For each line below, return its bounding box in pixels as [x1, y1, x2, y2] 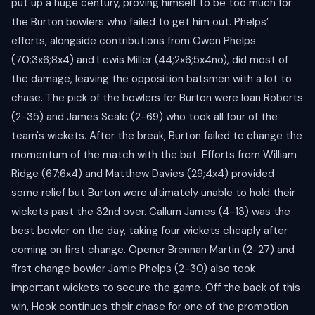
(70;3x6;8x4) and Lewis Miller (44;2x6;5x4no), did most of [11, 53, 288, 67]
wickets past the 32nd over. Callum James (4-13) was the [11, 205, 290, 219]
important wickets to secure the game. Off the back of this [11, 281, 300, 295]
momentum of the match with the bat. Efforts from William [11, 148, 297, 162]
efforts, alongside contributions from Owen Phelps [11, 34, 256, 49]
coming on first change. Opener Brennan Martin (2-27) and [11, 243, 295, 257]
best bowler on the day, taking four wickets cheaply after [11, 224, 288, 238]
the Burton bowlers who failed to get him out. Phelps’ [11, 15, 269, 30]
